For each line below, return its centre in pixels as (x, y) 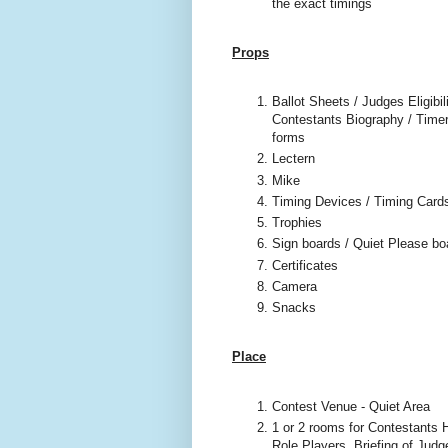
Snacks (294, 308)
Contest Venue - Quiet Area (353, 406)
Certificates (305, 265)
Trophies (297, 223)
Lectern (293, 159)
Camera (294, 286)
